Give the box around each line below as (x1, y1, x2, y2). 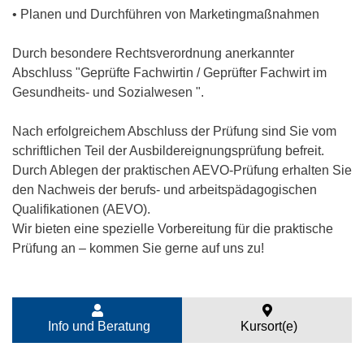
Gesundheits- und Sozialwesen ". (12, 85, 204, 99)
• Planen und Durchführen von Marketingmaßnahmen (12, 7, 319, 21)
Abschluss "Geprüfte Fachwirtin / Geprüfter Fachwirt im (12, 66, 327, 80)
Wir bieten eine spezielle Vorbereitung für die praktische (12, 222, 333, 236)
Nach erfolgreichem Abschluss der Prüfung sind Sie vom (12, 124, 336, 138)
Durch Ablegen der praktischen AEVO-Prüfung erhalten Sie (12, 163, 352, 177)
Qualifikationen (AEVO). (12, 202, 150, 216)
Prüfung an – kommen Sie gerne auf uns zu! (12, 241, 264, 255)
